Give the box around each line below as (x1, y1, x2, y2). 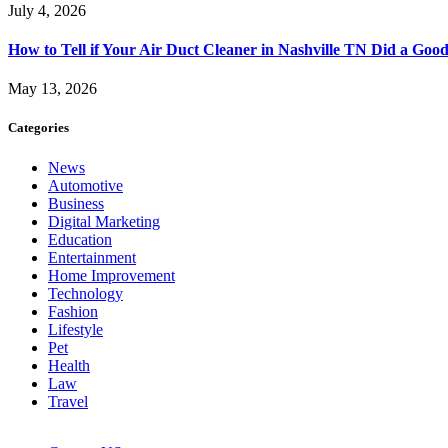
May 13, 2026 (8, 80, 97, 98)
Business (48, 194, 104, 212)
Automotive (48, 176, 123, 194)
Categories (8, 120, 69, 136)
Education (48, 230, 112, 248)
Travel (48, 392, 88, 410)
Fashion (48, 302, 98, 320)
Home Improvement (48, 266, 175, 284)
